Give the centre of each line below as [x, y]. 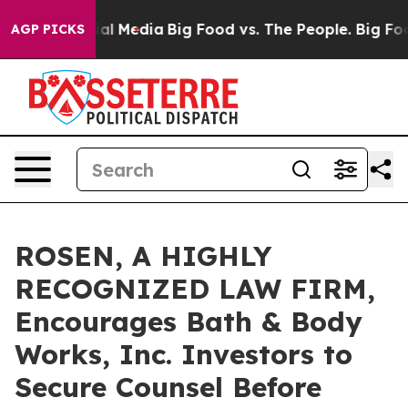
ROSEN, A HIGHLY [143, 256]
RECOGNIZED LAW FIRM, [195, 289]
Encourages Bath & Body [189, 321]
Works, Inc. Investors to [184, 354]
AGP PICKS [48, 29]
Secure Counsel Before [168, 387]
